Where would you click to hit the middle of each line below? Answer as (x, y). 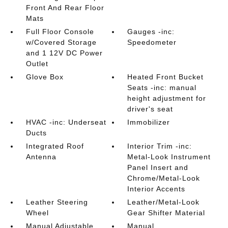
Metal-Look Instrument (169, 157)
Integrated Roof (55, 146)
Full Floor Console (60, 32)
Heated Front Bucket (166, 77)
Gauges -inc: (151, 32)
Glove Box (45, 77)
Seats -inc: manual (162, 88)
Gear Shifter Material (166, 213)
